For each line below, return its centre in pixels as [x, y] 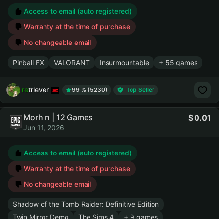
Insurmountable [124, 62]
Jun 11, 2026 [44, 127]
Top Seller [140, 90]
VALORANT [72, 62]
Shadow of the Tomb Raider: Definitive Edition [86, 204]
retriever [35, 89]
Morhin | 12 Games [58, 117]
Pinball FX [28, 62]
